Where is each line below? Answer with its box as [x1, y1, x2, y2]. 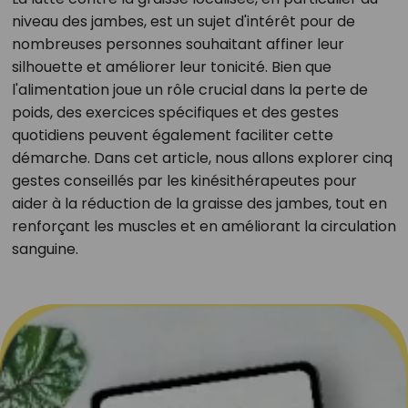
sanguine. [11, 239, 78, 260]
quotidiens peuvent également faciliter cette [11, 125, 333, 146]
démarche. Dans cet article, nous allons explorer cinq [11, 148, 393, 168]
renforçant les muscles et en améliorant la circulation [11, 216, 396, 237]
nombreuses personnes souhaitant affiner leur [11, 34, 344, 55]
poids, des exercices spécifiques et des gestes [11, 102, 339, 123]
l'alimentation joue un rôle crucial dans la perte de [11, 79, 368, 100]
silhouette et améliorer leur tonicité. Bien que [11, 56, 331, 77]
